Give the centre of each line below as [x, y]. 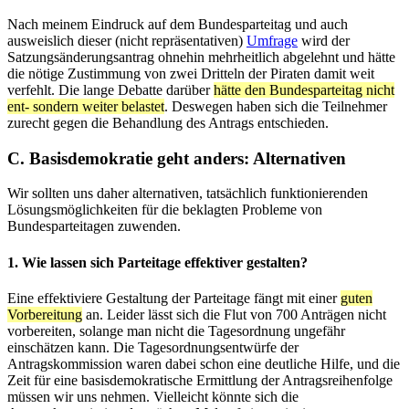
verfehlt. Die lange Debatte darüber [110, 89]
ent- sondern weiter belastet [86, 106]
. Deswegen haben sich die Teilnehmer [276, 106]
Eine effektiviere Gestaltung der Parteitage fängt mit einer [174, 298]
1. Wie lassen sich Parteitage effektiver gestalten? [157, 262]
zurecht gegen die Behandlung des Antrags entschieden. [168, 122]
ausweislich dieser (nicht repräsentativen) [127, 40]
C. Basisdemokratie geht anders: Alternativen [177, 158]
